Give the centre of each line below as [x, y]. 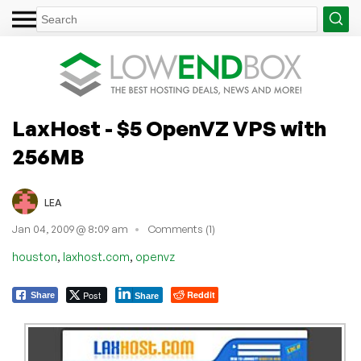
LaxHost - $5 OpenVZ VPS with [169, 128]
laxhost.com [96, 256]
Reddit [201, 294]
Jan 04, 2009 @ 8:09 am [70, 229]
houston [35, 256]
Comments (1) [182, 229]
